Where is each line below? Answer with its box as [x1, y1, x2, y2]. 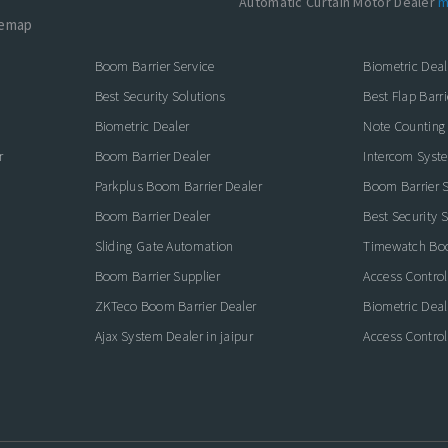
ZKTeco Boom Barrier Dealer [94, 297, 257, 315]
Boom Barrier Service [94, 57, 215, 75]
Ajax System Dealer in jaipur [94, 327, 253, 345]
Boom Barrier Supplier [94, 267, 220, 285]
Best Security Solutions [94, 87, 226, 105]
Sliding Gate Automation [94, 237, 234, 255]
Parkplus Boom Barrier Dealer [94, 177, 262, 195]
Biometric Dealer [94, 117, 190, 135]
